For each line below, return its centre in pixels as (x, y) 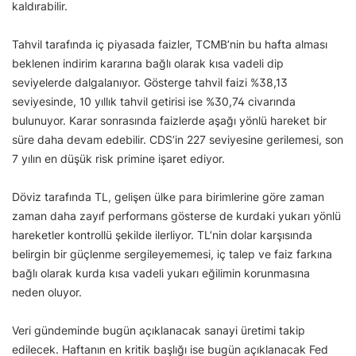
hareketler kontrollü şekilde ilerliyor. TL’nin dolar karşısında (162, 234)
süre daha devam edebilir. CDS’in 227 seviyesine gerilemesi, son (178, 139)
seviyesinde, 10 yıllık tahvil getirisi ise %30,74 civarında (154, 101)
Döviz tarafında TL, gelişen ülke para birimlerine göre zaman (168, 196)
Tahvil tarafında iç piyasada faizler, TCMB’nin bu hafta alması (170, 44)
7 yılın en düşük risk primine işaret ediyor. (118, 158)
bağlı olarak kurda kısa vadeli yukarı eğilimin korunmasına (161, 273)
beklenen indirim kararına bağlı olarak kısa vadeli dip (148, 63)
